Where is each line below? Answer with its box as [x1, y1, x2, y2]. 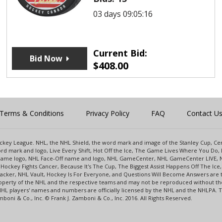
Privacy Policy [86, 108, 129, 118]
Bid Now [29, 53, 62, 64]
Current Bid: [93, 47, 147, 59]
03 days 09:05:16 [93, 8, 153, 19]
